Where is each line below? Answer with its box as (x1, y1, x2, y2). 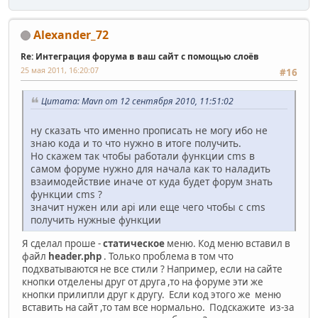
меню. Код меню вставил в (167, 236, 290, 250)
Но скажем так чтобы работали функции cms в (31, 148, 255, 163)
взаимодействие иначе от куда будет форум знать (31, 174, 273, 188)
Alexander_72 (33, 26, 109, 43)
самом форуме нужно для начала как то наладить (31, 161, 270, 175)
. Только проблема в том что (104, 249, 234, 263)
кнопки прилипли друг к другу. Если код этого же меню (22, 287, 281, 301)
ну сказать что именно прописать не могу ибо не (31, 123, 268, 137)
